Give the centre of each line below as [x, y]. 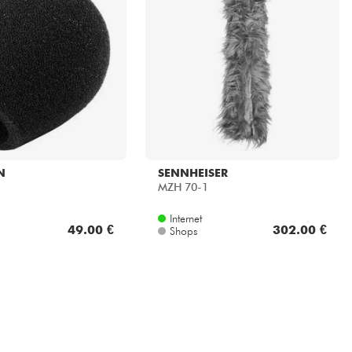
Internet [185, 218]
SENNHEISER [192, 172]
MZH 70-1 [183, 187]
